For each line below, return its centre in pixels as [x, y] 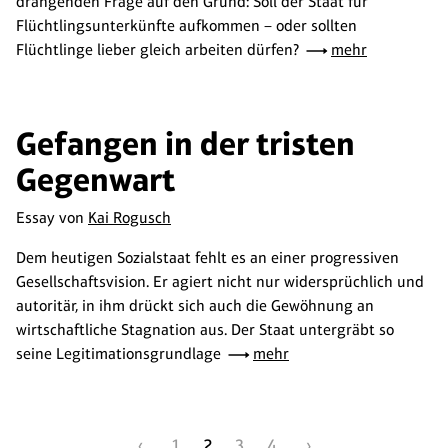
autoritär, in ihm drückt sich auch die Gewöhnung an [195, 305]
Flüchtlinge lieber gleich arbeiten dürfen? [159, 49]
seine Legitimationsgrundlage [120, 353]
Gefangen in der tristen [185, 143]
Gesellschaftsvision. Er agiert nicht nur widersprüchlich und [220, 281]
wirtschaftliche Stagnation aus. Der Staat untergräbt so [205, 329]
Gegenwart [95, 179]
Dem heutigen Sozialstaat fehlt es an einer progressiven [207, 257]
